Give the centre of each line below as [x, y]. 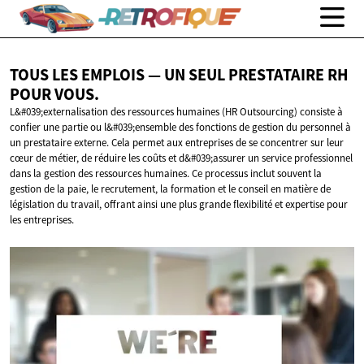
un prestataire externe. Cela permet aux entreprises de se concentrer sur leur [177, 143]
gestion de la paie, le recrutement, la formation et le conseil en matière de [170, 189]
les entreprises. [42, 220]
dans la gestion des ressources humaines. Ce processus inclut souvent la [166, 174]
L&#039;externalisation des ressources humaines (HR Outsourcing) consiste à [176, 112]
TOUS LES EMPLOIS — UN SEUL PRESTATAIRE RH [179, 75]
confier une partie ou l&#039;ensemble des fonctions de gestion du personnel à [180, 128]
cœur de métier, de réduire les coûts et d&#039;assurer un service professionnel [181, 158]
